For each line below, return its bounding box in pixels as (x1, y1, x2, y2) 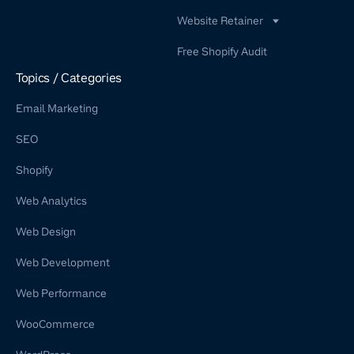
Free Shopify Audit (177, 44, 267, 59)
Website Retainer (177, 13, 263, 28)
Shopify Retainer (190, 63, 266, 77)
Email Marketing (16, 101, 98, 116)
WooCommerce (16, 317, 95, 332)
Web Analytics (16, 194, 87, 209)
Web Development (16, 255, 110, 270)
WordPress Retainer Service (190, 36, 318, 50)
